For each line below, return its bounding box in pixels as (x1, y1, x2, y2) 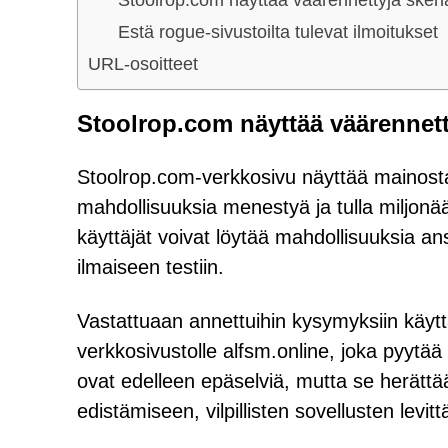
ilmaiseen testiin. (77, 256, 224, 278)
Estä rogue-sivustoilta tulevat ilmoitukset (118, 21, 438, 42)
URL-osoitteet (88, 53, 198, 74)
